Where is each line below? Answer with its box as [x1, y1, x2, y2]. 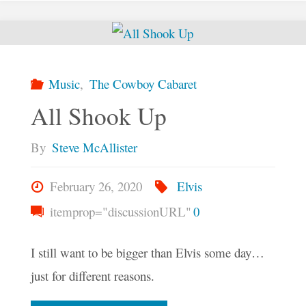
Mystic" [131, 16, 171, 33]
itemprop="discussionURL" [46, 203, 191, 221]
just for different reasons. [30, 266, 154, 284]
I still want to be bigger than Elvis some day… [30, 243, 264, 261]
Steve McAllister [51, 139, 137, 156]
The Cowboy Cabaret [89, 75, 197, 93]
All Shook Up [30, 99, 167, 132]
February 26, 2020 [49, 178, 142, 195]
